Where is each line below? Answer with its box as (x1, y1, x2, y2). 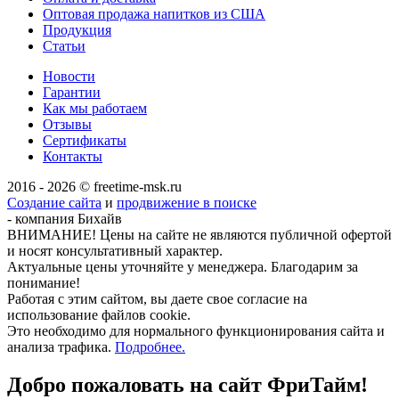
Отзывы (43, 116, 92, 132)
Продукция (43, 21, 111, 37)
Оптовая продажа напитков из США (43, 5, 265, 21)
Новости (43, 68, 95, 84)
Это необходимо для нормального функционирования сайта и (7, 322, 385, 338)
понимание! (7, 274, 80, 290)
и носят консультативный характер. (7, 242, 223, 258)
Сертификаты (43, 132, 126, 148)
